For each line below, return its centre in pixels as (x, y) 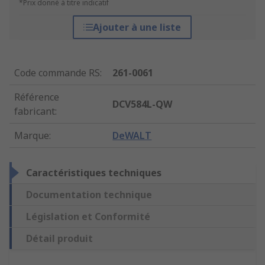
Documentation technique (89, 195)
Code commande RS (57, 73)
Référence (37, 97)
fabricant (35, 112)
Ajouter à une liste (137, 28)
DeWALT (132, 136)
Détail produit (59, 239)
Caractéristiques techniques (94, 173)
